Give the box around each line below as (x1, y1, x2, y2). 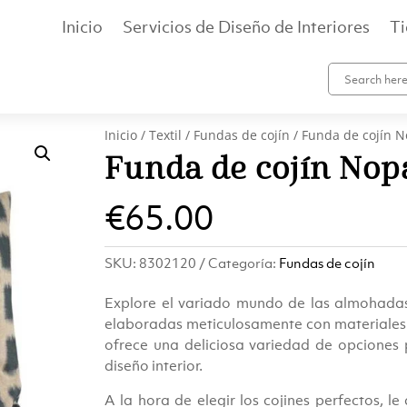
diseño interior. (104, 356, 203, 374)
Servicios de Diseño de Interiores (122, 15, 370, 37)
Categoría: (208, 253, 280, 273)
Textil (149, 125, 183, 144)
